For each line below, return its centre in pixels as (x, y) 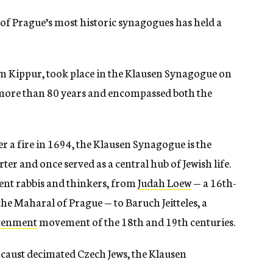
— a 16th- (214, 183)
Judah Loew (165, 183)
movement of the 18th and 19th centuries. (136, 222)
